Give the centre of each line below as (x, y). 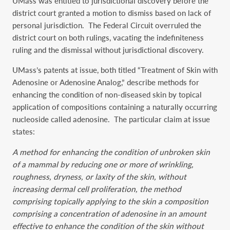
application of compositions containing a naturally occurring (115, 107)
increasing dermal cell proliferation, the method (97, 189)
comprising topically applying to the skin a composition (110, 201)
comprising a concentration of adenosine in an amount (109, 213)
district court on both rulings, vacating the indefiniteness (108, 37)
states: (24, 132)
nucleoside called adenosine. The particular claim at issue (111, 119)
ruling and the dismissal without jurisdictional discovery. (108, 50)
